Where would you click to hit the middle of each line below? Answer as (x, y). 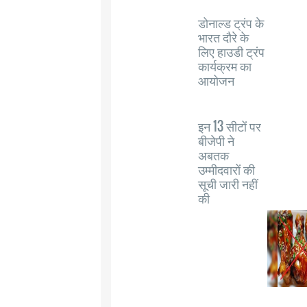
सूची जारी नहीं (228, 184)
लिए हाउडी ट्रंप (231, 51)
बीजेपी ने (216, 140)
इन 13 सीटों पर (230, 126)
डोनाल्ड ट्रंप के (231, 23)
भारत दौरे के (223, 37)
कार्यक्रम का (225, 66)
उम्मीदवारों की (226, 169)
